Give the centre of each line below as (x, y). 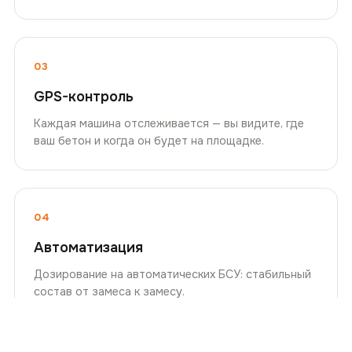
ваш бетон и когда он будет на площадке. (149, 140)
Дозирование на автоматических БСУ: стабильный (172, 274)
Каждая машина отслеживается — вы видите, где (169, 123)
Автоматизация (88, 247)
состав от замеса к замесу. (109, 291)
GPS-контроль (84, 96)
